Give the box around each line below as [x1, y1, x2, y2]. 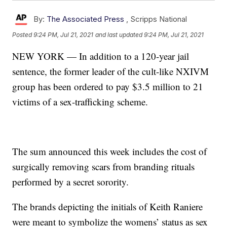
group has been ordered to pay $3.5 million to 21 [12, 80, 204, 93]
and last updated [95, 31, 143, 39]
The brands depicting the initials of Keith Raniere [12, 200, 203, 213]
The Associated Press [47, 14, 125, 24]
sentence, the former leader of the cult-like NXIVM [12, 65, 209, 78]
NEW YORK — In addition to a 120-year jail [12, 50, 190, 63]
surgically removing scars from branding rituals [12, 160, 195, 173]
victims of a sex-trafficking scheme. [12, 95, 148, 108]
